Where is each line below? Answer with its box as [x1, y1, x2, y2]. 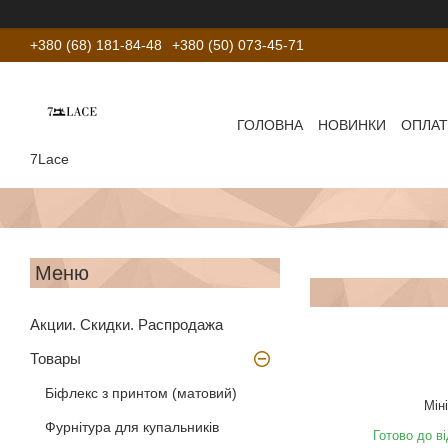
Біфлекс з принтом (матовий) [45, 384, 237, 401]
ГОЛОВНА [237, 116, 304, 133]
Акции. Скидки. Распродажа [30, 315, 223, 333]
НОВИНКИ [318, 116, 387, 133]
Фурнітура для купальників [45, 418, 219, 435]
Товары [30, 349, 81, 367]
